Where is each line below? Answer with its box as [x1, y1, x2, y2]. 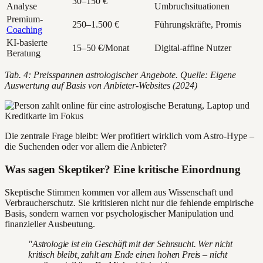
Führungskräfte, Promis [154, 19, 241, 30]
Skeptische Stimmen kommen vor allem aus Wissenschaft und [5, 187, 233, 197]
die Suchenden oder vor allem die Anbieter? [5, 141, 167, 152]
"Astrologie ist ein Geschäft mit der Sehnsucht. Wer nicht [28, 238, 232, 249]
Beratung [6, 48, 41, 59]
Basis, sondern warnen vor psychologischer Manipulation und [5, 208, 234, 218]
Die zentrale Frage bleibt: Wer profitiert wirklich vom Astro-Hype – [5, 131, 254, 141]
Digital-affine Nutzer [154, 43, 231, 53]
